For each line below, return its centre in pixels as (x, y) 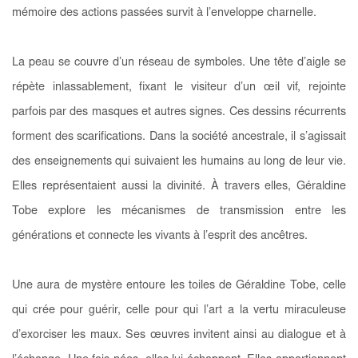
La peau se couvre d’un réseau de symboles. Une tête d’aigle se (179, 62)
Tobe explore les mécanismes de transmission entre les (179, 211)
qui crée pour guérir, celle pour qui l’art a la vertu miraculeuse (179, 310)
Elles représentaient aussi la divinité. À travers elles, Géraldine (179, 186)
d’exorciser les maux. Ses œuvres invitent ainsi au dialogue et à (179, 335)
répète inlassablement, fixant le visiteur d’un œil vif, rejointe (179, 87)
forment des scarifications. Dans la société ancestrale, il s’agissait (179, 137)
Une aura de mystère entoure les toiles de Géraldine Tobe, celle (179, 285)
